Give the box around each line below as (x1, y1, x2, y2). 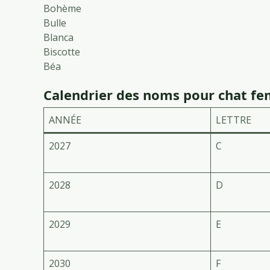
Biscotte (43, 45, 80, 59)
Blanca (43, 31, 74, 45)
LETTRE (216, 113, 251, 127)
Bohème (43, 2, 81, 16)
